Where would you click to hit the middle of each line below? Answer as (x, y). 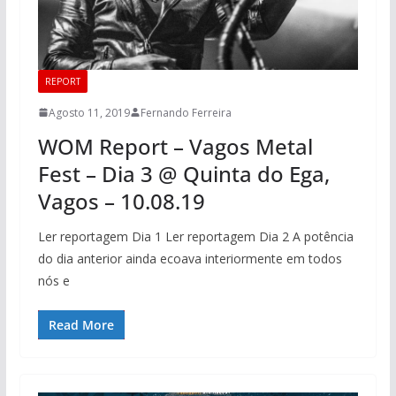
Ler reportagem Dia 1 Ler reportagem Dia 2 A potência (195, 236)
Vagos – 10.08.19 (121, 201)
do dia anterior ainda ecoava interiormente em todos (190, 258)
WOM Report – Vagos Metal (175, 146)
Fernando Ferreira (186, 112)
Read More (81, 324)
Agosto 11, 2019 (89, 112)
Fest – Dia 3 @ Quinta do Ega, (183, 173)
